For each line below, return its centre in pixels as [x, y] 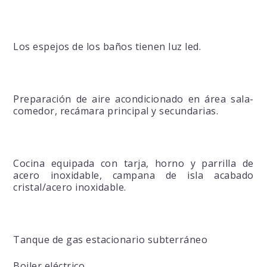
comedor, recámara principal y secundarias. [116, 111]
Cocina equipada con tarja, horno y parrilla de [133, 164]
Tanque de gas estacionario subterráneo [111, 240]
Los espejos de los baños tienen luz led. [107, 47]
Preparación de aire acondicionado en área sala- [133, 99]
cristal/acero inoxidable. [70, 187]
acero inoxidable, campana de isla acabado [133, 176]
